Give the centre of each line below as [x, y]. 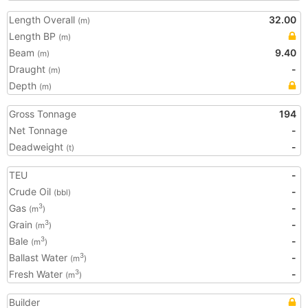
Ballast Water [40, 257]
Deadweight [37, 147]
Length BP [34, 36]
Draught [29, 69]
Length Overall [43, 20]
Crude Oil [31, 191]
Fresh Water [37, 274]
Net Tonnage [38, 130]
